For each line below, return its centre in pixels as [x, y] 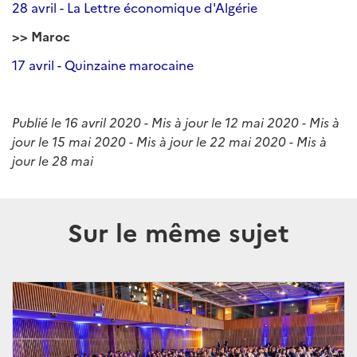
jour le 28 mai [53, 160]
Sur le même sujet [178, 231]
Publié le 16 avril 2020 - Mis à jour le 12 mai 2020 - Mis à [176, 122]
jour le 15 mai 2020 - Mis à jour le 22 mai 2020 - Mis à [169, 141]
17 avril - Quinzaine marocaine [103, 65]
